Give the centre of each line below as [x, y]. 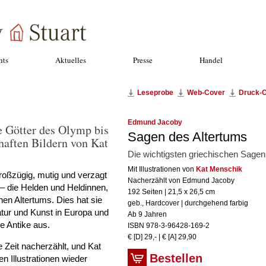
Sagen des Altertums [187, 137]
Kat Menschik [219, 169]
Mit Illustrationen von [162, 169]
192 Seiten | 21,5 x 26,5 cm [171, 192]
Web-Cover [206, 93]
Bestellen [176, 258]
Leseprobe [155, 93]
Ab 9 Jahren [147, 214]
